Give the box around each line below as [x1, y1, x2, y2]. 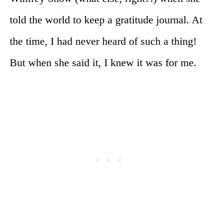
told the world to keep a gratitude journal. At [10, 14, 202, 26]
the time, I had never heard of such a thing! [10, 35, 197, 48]
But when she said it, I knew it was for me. [10, 56, 197, 69]
